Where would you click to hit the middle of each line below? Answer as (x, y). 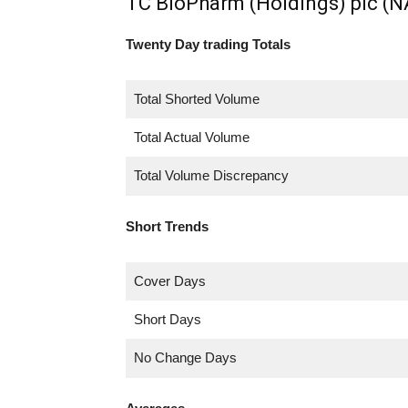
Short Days (167, 319)
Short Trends (167, 226)
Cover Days (169, 280)
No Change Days (185, 357)
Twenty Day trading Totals (208, 44)
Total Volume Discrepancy (211, 175)
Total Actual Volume (191, 137)
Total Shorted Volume (196, 98)
